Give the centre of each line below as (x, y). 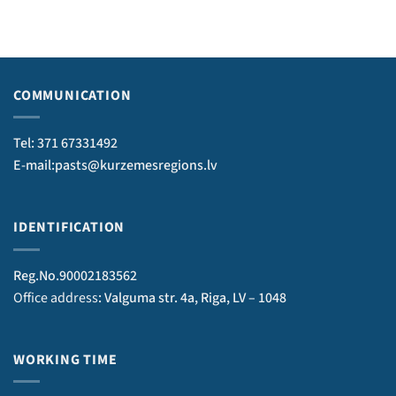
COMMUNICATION (72, 95)
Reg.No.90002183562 (75, 275)
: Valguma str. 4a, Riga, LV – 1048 (192, 297)
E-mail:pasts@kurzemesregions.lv (115, 166)
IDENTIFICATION (69, 228)
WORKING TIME (65, 359)
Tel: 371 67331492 (65, 144)
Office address (56, 297)
